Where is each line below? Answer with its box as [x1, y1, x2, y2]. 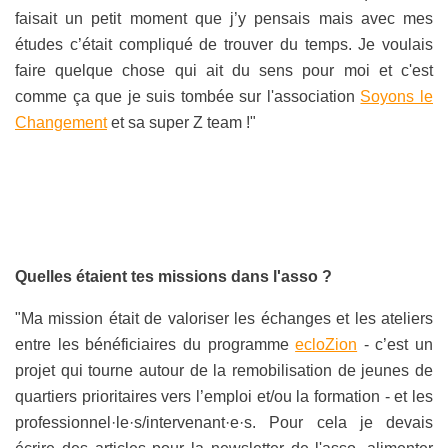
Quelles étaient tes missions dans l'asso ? [15, 268, 332, 286]
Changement [15, 114, 107, 132]
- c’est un [357, 336, 433, 354]
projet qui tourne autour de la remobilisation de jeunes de [15, 362, 433, 380]
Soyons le [360, 88, 434, 106]
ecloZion [295, 336, 358, 354]
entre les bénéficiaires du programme [15, 336, 296, 354]
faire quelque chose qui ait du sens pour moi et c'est [15, 62, 433, 80]
